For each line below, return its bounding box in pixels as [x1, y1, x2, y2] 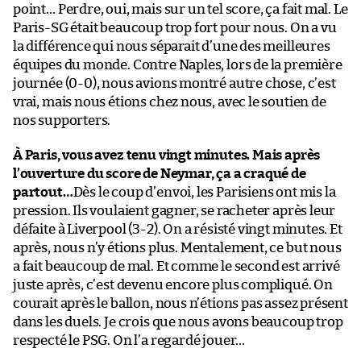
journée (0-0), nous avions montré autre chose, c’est [13, 76, 336, 90]
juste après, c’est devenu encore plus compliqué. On [13, 277, 333, 292]
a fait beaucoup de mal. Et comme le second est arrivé [13, 259, 340, 273]
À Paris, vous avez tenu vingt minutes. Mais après [13, 147, 321, 162]
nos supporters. [13, 113, 111, 127]
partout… [13, 185, 73, 199]
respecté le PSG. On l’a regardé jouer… [13, 333, 246, 347]
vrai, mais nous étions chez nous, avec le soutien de [13, 94, 326, 109]
